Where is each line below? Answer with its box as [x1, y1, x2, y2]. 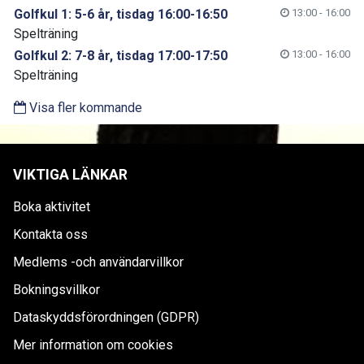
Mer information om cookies [13, 336, 173, 353]
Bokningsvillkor [13, 281, 100, 297]
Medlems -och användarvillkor [13, 253, 184, 270]
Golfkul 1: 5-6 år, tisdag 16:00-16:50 [14, 6, 227, 22]
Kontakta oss [13, 226, 88, 242]
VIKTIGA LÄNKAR [13, 166, 128, 183]
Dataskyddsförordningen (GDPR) [13, 309, 199, 325]
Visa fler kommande [26, 99, 142, 115]
